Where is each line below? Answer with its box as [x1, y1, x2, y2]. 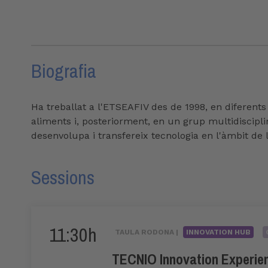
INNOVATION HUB [186, 228, 251, 237]
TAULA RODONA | [115, 228, 180, 237]
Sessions [31, 165, 95, 191]
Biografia [31, 58, 96, 84]
